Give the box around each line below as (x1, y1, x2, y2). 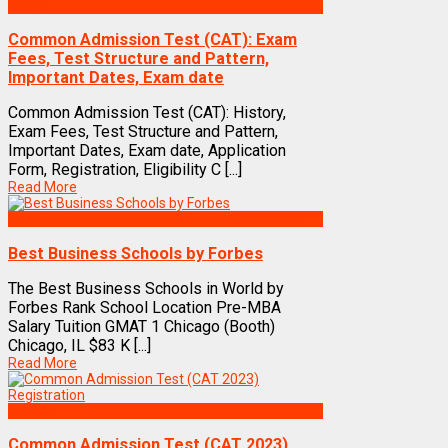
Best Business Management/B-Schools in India (8, 211, 303, 228)
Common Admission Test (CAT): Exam (8, 29, 297, 49)
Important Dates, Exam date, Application (8, 141, 286, 161)
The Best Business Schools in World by (8, 279, 284, 298)
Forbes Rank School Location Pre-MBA (8, 298, 281, 317)
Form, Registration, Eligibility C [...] (8, 160, 242, 180)
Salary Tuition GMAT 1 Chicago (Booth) (8, 317, 275, 336)
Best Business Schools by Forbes (8, 243, 263, 263)
